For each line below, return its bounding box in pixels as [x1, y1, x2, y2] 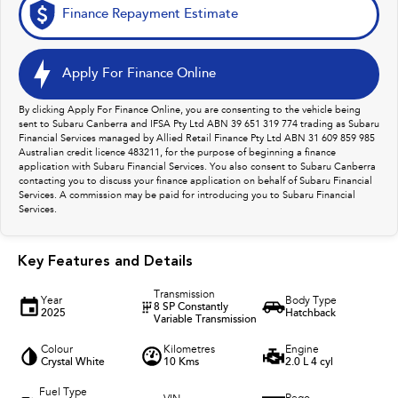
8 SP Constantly [153, 301, 228, 313]
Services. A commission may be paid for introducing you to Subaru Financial [19, 190, 355, 201]
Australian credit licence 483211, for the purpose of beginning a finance [19, 147, 336, 158]
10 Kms [163, 356, 199, 368]
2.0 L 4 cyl [285, 356, 334, 368]
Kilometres [163, 344, 215, 355]
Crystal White [41, 356, 105, 368]
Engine [285, 344, 320, 355]
